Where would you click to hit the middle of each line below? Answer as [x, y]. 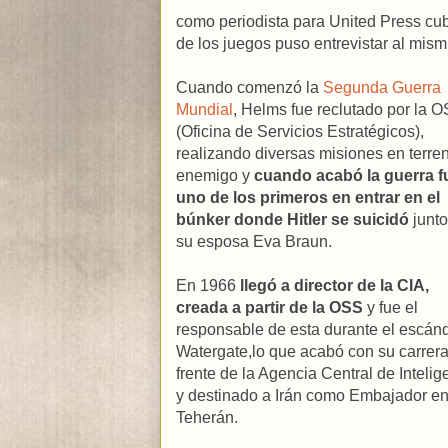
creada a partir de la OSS [269, 307]
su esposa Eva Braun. [254, 241]
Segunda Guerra [382, 87]
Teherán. [207, 417]
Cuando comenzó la [249, 87]
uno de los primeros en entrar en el [308, 197]
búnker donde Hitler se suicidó [292, 219]
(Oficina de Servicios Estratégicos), [300, 131]
